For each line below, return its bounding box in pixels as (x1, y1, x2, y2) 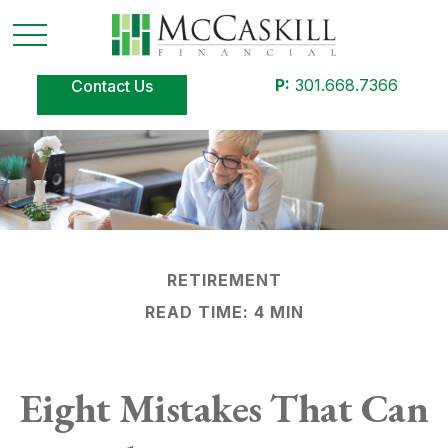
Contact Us (71, 76, 153, 96)
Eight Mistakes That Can (19, 382, 429, 434)
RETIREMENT (166, 270, 282, 290)
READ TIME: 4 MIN (144, 302, 304, 322)
